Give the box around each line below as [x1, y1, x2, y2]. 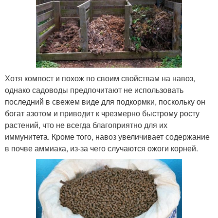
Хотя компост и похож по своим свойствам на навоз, [5, 73, 195, 84]
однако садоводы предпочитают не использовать [5, 84, 183, 96]
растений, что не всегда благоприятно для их [5, 119, 167, 131]
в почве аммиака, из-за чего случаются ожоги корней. [5, 143, 198, 154]
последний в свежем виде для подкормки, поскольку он [5, 96, 205, 108]
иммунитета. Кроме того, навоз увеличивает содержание [5, 131, 210, 143]
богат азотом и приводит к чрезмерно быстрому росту [5, 108, 200, 119]
